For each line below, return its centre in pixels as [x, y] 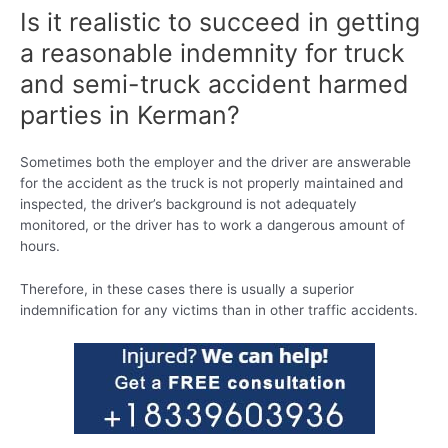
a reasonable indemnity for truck [212, 52]
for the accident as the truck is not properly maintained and [211, 183]
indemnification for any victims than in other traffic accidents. [219, 310]
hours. [40, 246]
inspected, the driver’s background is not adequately [188, 204]
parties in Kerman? [130, 114]
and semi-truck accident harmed [214, 83]
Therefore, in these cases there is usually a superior [187, 289]
